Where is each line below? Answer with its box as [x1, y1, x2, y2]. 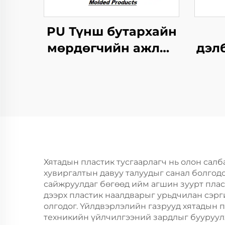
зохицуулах [73, 57, 150, 72]
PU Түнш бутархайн [46, 24, 177, 39]
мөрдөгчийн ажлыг [47, 41, 176, 55]
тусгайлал [78, 74, 145, 88]
